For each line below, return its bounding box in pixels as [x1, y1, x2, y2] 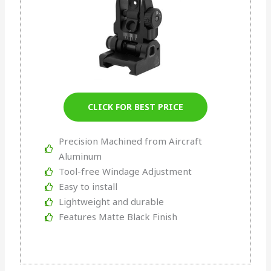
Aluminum [58, 150, 102, 163]
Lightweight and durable [58, 195, 164, 208]
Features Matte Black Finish [58, 211, 177, 223]
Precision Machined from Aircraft [58, 135, 202, 148]
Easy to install [58, 180, 117, 193]
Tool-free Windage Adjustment [58, 165, 192, 178]
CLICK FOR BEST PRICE [88, 101, 183, 113]
